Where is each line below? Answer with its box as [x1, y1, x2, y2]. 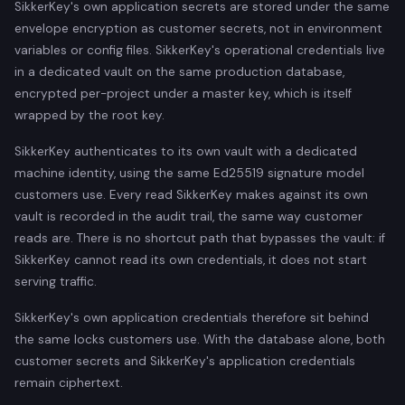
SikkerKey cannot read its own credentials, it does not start [14, 251, 367, 268]
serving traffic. [14, 273, 97, 289]
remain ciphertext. [14, 374, 123, 391]
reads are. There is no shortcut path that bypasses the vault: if [14, 230, 385, 246]
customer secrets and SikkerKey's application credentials [14, 353, 355, 369]
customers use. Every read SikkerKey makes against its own [14, 186, 368, 202]
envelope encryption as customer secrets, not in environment [14, 20, 382, 36]
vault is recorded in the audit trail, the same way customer [14, 208, 363, 224]
